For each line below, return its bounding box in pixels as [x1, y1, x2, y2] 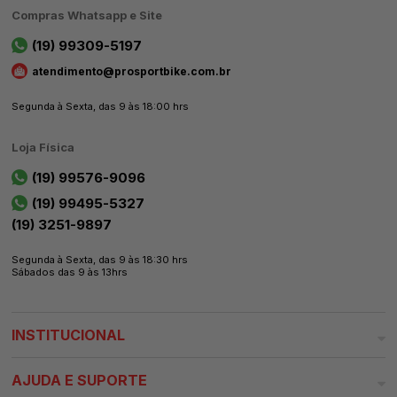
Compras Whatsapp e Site [12, 7, 163, 22]
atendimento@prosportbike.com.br [32, 64, 232, 78]
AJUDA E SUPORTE [12, 370, 148, 389]
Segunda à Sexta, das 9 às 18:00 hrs [12, 99, 190, 113]
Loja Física [12, 139, 75, 154]
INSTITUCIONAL [12, 325, 126, 344]
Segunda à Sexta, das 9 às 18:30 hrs [12, 253, 189, 266]
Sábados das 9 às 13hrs [12, 265, 128, 278]
